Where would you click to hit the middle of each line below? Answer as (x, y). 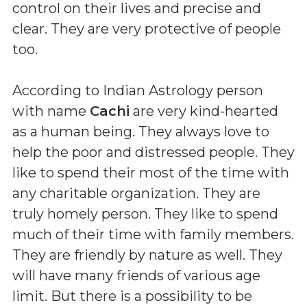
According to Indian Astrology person (138, 90)
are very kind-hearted (204, 111)
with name (51, 111)
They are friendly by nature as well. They (147, 255)
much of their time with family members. (153, 234)
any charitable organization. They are (136, 193)
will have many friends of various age (136, 275)
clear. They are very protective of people (147, 28)
